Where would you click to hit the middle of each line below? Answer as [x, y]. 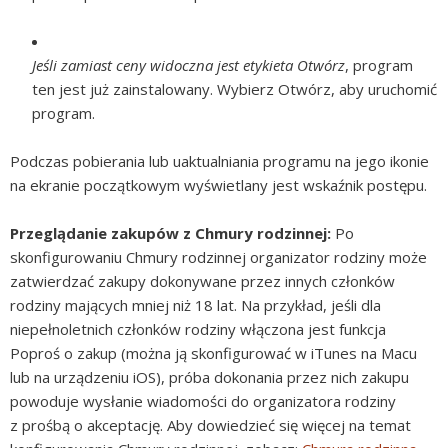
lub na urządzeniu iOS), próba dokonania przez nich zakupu [209, 377]
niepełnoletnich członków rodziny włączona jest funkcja [198, 329]
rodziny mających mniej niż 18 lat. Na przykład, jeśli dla [195, 305]
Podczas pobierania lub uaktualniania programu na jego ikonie [219, 161]
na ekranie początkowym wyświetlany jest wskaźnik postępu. [218, 185]
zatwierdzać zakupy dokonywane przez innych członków [202, 281]
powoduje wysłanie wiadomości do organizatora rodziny [203, 401]
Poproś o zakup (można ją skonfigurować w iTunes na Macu [213, 353]
